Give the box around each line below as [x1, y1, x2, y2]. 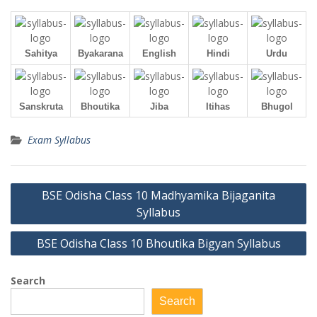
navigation [10, 198, 84, 216]
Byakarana [77, 48, 123, 59]
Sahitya [24, 48, 57, 59]
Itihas [206, 101, 230, 112]
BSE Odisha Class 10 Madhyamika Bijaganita [42, 188, 275, 203]
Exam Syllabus [28, 133, 91, 146]
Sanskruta [18, 101, 63, 112]
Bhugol [260, 101, 293, 112]
